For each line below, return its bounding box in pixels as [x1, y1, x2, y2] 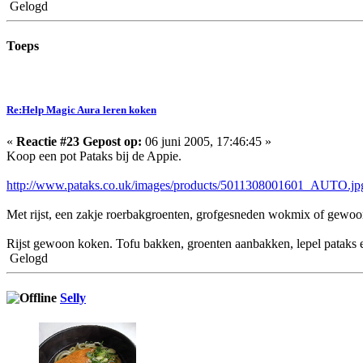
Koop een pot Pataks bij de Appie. [6, 148, 181, 163]
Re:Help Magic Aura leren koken [6, 103, 156, 116]
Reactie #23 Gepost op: [16, 134, 142, 148]
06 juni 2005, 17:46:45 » [142, 134, 271, 148]
